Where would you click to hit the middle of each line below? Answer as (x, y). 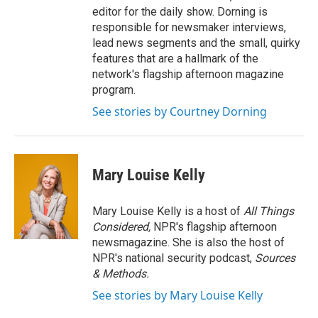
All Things (269, 211)
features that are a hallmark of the (175, 59)
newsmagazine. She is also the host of (188, 242)
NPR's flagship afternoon (215, 227)
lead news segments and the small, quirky (196, 43)
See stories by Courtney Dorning (180, 111)
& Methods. (121, 274)
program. (114, 90)
